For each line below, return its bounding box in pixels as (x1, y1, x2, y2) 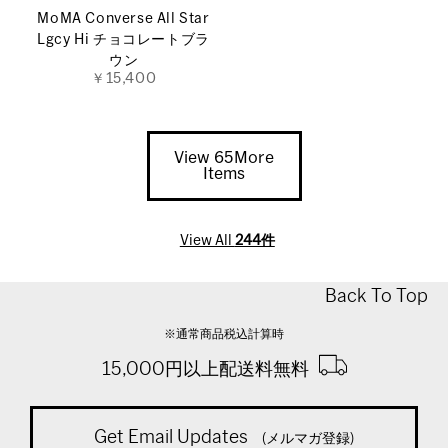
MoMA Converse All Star (37, 12, 210, 27)
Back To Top (325, 285, 428, 307)
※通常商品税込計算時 (164, 326, 284, 341)
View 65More (174, 150, 274, 167)
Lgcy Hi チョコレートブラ (37, 33, 210, 48)
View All (179, 234, 235, 249)
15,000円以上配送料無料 (101, 358, 309, 380)
